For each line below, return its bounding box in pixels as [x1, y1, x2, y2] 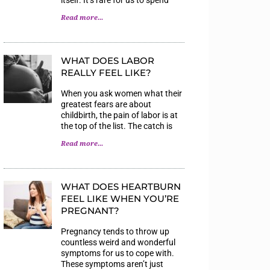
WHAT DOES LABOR [61, 54, 154, 66]
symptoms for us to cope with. [61, 248, 174, 258]
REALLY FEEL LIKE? [61, 66, 151, 78]
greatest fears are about [61, 99, 151, 109]
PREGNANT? [61, 204, 119, 216]
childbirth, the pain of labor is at [61, 110, 178, 120]
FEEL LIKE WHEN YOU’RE [61, 192, 179, 204]
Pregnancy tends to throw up [61, 226, 169, 236]
